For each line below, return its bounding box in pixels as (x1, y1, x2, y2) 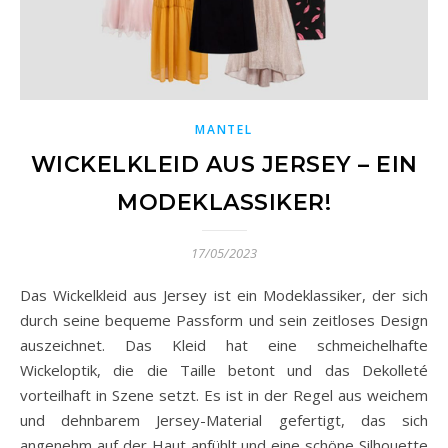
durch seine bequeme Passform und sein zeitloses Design (20, 310, 428, 331)
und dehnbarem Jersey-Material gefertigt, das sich (20, 410, 428, 431)
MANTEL (195, 121, 253, 139)
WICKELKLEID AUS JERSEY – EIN (30, 151, 418, 179)
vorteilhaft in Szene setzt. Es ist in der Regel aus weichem (20, 385, 428, 406)
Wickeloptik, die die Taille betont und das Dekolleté (20, 360, 428, 381)
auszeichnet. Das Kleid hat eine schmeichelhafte (20, 335, 428, 356)
